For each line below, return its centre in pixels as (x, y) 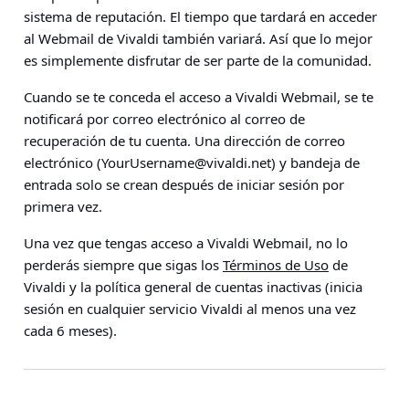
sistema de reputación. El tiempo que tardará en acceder (200, 16)
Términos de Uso (276, 265)
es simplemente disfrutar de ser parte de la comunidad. (198, 60)
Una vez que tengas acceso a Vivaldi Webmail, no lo (186, 243)
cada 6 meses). (70, 330)
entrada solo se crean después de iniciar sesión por (184, 184)
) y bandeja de (315, 163)
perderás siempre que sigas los (123, 265)
